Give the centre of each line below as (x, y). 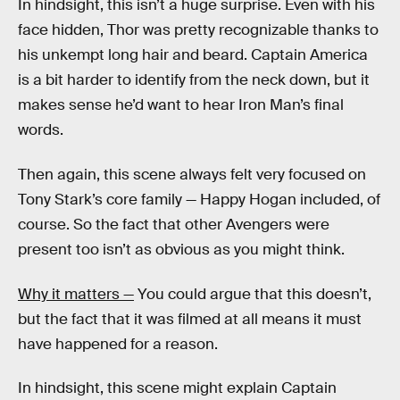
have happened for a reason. (118, 344)
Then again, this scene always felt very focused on (192, 174)
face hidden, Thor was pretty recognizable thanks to (198, 30)
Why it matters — (76, 294)
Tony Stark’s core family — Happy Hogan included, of (199, 199)
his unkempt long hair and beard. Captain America (193, 55)
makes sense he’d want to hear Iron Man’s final (181, 105)
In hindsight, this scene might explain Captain (177, 388)
